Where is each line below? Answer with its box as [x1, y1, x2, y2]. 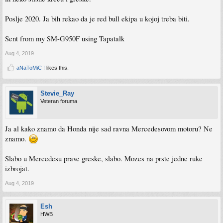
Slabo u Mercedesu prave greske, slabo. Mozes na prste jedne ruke [5, 153, 203, 163]
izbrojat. [5, 163, 29, 173]
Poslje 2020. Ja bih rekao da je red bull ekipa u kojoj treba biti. [5, 13, 190, 23]
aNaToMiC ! [16, 64, 45, 71]
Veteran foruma [40, 98, 77, 104]
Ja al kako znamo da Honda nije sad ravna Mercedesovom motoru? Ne [5, 123, 213, 133]
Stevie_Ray [40, 89, 74, 97]
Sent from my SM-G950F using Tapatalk [5, 33, 124, 43]
